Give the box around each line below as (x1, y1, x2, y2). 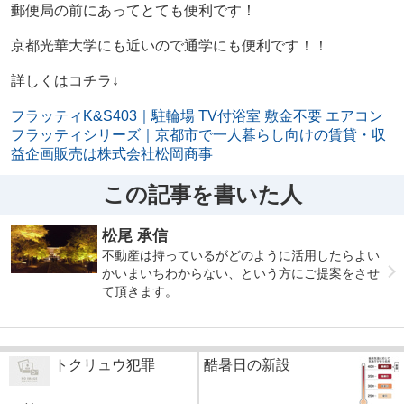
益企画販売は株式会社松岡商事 (10, 146, 213, 162)
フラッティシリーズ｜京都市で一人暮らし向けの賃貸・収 (10, 127, 386, 143)
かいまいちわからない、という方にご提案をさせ (102, 266, 381, 281)
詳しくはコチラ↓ (10, 73, 119, 89)
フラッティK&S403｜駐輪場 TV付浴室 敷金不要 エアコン (10, 108, 383, 124)
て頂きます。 (102, 284, 179, 299)
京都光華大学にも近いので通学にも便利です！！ (10, 38, 328, 54)
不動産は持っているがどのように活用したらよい (102, 248, 381, 263)
